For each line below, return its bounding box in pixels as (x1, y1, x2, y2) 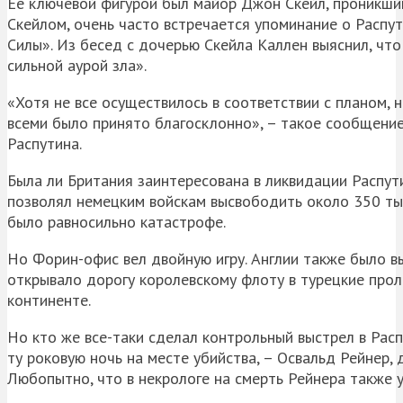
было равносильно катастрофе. (7, 210, 226, 232)
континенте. (7, 289, 91, 310)
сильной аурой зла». (7, 54, 147, 76)
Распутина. (7, 132, 82, 154)
